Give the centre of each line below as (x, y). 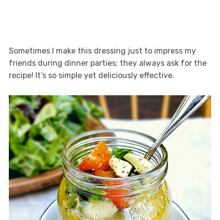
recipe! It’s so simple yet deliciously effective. (91, 75)
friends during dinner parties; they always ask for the (108, 63)
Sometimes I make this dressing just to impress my (102, 51)
